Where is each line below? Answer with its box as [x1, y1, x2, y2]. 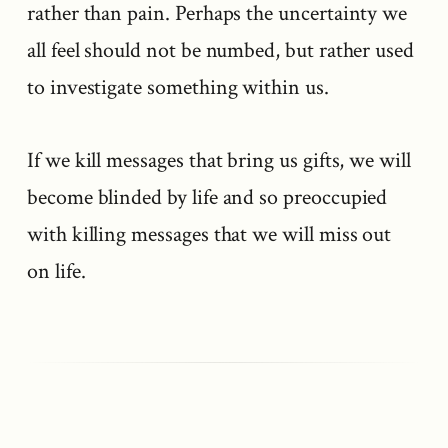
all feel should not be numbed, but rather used [27, 36, 415, 65]
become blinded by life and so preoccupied [27, 183, 388, 212]
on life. [27, 257, 86, 286]
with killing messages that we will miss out [27, 220, 392, 249]
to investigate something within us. [27, 73, 329, 102]
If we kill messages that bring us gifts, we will [27, 146, 411, 175]
